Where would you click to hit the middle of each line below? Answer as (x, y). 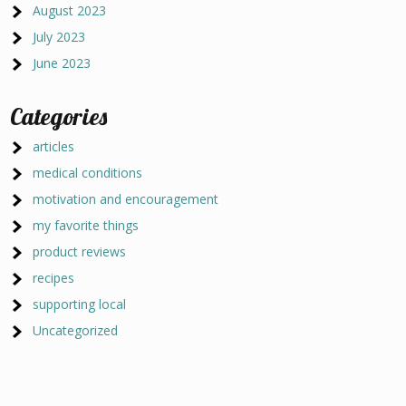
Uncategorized (76, 330)
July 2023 (59, 37)
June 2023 (62, 63)
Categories (59, 116)
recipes (54, 278)
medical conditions (88, 173)
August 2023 (70, 10)
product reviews (80, 251)
